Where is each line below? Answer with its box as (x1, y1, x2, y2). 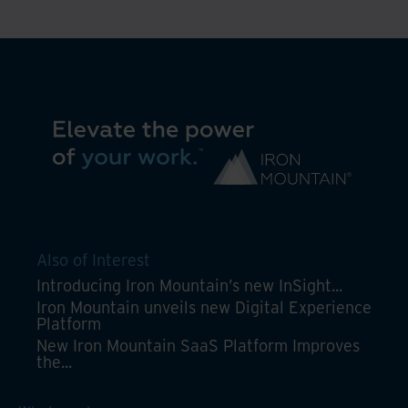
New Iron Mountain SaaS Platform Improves (36, 334, 360, 356)
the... (36, 351, 72, 372)
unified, (52, 14, 107, 36)
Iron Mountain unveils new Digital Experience (36, 296, 372, 318)
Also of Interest (36, 249, 150, 270)
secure (52, 56, 101, 77)
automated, (52, 35, 137, 56)
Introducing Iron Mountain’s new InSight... (36, 274, 342, 296)
